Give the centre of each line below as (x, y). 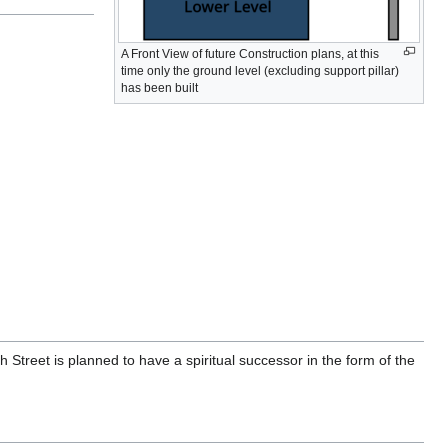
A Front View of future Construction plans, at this (250, 54)
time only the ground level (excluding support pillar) (260, 71)
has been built (159, 88)
